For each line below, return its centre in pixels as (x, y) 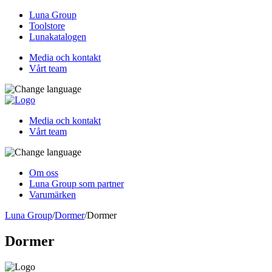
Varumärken (53, 195)
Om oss (44, 173)
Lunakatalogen (58, 37)
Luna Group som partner (76, 184)
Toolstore (47, 26)
